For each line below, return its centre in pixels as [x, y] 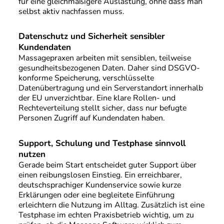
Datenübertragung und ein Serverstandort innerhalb [110, 88]
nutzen [32, 154]
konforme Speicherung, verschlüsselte [86, 78]
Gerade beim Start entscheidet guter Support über [107, 165]
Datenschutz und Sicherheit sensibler [91, 36]
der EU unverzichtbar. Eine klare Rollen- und [97, 98]
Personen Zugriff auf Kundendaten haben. [91, 118]
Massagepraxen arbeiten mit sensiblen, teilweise [104, 58]
